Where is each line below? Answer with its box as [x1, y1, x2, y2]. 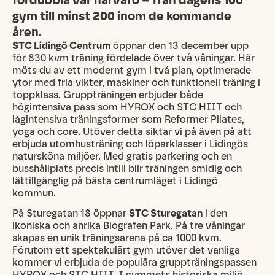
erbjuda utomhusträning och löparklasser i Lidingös [12, 138, 248, 150]
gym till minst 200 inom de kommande [12, 9, 231, 24]
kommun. [12, 187, 56, 199]
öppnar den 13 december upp [110, 40, 249, 52]
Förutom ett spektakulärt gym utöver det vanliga [12, 244, 240, 256]
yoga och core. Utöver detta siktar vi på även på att [12, 126, 252, 138]
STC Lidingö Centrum [12, 40, 110, 52]
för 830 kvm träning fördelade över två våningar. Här [12, 52, 255, 64]
